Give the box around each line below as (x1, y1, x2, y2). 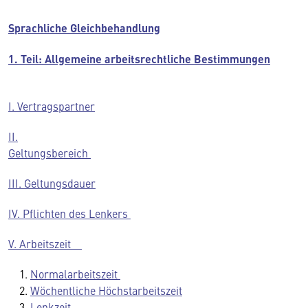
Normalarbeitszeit (30, 266, 120, 281)
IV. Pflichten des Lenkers (8, 206, 131, 221)
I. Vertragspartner (8, 98, 95, 113)
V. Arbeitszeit (8, 236, 82, 251)
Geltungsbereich (8, 145, 91, 160)
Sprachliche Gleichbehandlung (8, 20, 160, 36)
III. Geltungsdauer (8, 175, 96, 190)
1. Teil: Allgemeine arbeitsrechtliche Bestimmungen (8, 51, 270, 67)
